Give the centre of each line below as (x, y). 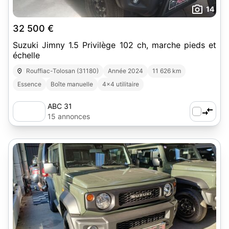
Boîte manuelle (72, 84)
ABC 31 (60, 106)
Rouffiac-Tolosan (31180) (63, 71)
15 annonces (69, 116)
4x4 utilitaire (121, 84)
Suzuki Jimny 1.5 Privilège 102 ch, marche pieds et (114, 45)
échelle (26, 55)
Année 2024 (126, 71)
